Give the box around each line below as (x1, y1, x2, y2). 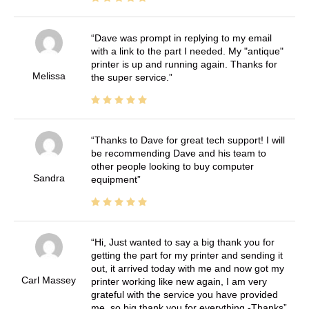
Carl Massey (21, 275, 77, 286)
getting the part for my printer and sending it (90, 250, 283, 261)
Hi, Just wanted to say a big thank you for (94, 237, 275, 248)
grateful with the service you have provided (90, 289, 278, 301)
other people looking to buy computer (90, 161, 254, 172)
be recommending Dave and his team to (90, 148, 266, 159)
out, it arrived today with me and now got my (90, 263, 284, 275)
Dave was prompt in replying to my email (94, 32, 272, 44)
